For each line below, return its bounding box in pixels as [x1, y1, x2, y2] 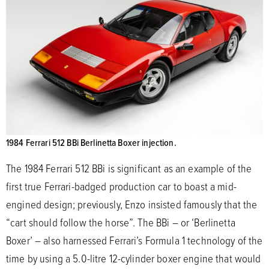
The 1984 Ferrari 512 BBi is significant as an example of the [6, 160, 252, 176]
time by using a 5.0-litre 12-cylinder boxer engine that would [6, 250, 261, 266]
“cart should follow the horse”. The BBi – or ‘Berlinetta [6, 214, 235, 230]
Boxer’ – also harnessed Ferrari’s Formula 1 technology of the [6, 232, 263, 248]
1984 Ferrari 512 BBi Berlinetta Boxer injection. [6, 135, 177, 149]
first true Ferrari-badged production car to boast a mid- [6, 178, 237, 194]
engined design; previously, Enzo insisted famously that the [6, 196, 258, 212]
